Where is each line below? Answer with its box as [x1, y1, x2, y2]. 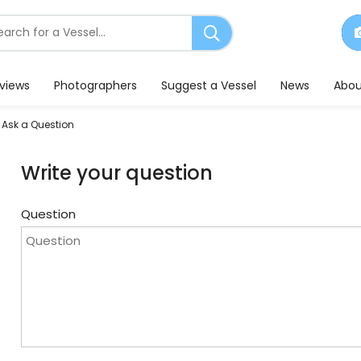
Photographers [54, 77, 137, 93]
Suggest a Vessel [161, 77, 256, 93]
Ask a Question [2, 118, 74, 131]
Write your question [21, 160, 213, 186]
